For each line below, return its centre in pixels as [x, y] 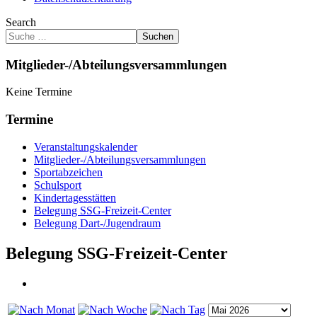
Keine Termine [39, 92]
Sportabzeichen [68, 172]
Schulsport [58, 185]
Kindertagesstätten [75, 197]
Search [21, 22]
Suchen [158, 36]
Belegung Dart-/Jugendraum [97, 223]
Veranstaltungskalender [86, 146]
